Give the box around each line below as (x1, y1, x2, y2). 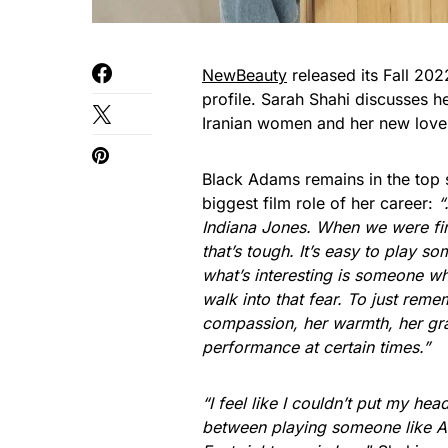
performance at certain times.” (202, 337, 430, 357)
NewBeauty (202, 65, 287, 85)
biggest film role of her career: (202, 193, 438, 213)
